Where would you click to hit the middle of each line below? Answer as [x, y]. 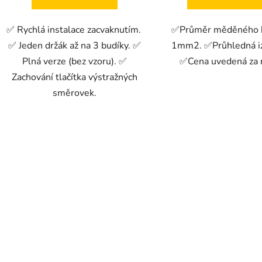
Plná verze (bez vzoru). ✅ [75, 61]
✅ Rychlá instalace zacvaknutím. [75, 30]
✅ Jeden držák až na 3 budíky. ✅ [75, 45]
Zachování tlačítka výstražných [75, 77]
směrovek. [75, 93]
